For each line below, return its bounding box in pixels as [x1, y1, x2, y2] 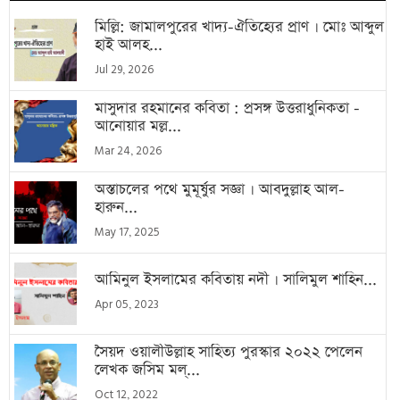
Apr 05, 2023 [95, 298, 159, 312]
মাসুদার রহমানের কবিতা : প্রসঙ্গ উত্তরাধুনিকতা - [95, 98, 360, 120]
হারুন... [95, 197, 137, 219]
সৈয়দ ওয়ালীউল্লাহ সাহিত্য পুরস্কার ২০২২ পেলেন [95, 342, 362, 363]
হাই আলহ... [95, 35, 162, 56]
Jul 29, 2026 [95, 63, 154, 78]
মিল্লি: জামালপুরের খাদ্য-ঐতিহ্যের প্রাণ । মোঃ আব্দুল [95, 17, 384, 38]
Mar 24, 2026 [95, 145, 162, 159]
